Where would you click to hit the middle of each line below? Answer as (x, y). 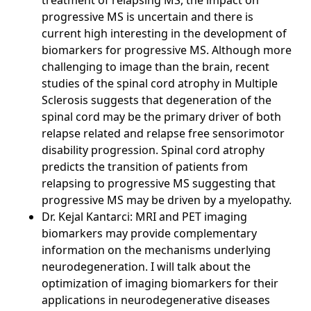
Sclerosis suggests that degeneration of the (157, 100)
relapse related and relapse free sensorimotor (163, 134)
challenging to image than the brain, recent (155, 67)
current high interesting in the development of (164, 34)
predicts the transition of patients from (145, 167)
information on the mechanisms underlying (156, 250)
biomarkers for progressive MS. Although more (167, 50)
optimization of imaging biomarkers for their (160, 284)
